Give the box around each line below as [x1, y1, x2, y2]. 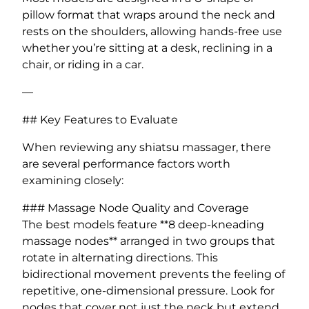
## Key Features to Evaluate [22, 112, 178, 126]
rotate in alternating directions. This [22, 250, 218, 264]
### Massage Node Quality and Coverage [22, 201, 249, 215]
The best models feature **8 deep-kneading [22, 217, 264, 231]
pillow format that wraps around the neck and [22, 8, 275, 21]
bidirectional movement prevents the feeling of [22, 267, 285, 281]
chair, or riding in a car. [22, 57, 143, 71]
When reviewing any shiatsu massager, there [22, 140, 271, 154]
